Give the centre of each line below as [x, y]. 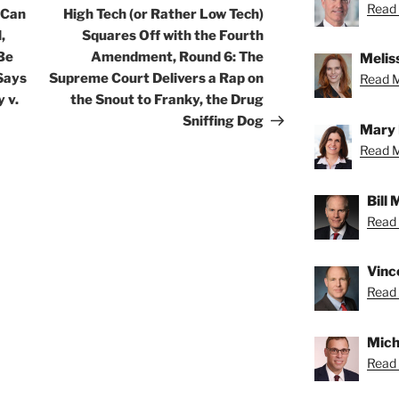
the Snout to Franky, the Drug [167, 100]
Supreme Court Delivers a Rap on [157, 79]
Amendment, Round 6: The [178, 57]
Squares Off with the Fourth [173, 36]
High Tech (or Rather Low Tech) [164, 15]
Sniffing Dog [224, 122]
